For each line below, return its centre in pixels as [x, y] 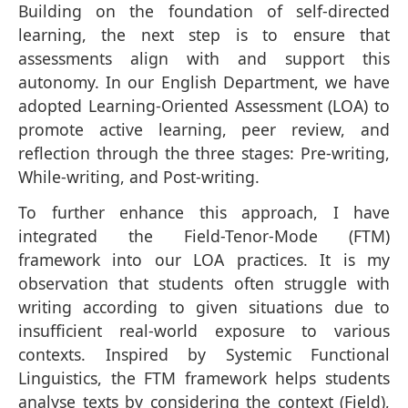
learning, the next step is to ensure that [204, 34]
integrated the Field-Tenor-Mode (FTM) [204, 235]
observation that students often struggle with [204, 283]
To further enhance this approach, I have [204, 212]
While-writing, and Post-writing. [139, 176]
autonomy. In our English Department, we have [204, 82]
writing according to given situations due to [204, 306]
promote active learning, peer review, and [204, 129]
